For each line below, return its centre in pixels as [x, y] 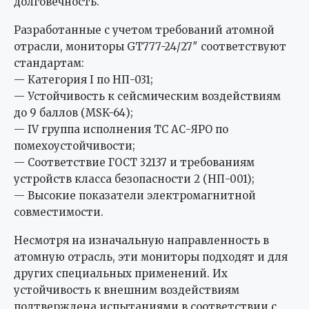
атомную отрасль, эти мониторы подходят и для [151, 257]
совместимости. [59, 212]
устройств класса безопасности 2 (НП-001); [134, 179]
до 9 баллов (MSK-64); [73, 113]
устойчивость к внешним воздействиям [127, 290]
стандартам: [49, 63]
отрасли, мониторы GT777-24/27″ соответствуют [150, 47]
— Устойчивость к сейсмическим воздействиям [147, 97]
